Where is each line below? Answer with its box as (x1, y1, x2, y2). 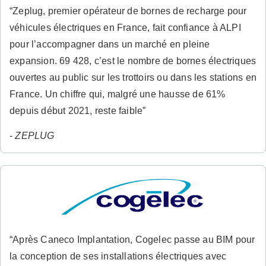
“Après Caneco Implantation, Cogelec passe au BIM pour (9, 234, 255, 245)
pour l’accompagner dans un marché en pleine (9, 39, 210, 49)
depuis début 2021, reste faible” (9, 105, 146, 116)
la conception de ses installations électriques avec (9, 251, 227, 261)
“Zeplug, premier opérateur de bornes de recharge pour (9, 5, 247, 16)
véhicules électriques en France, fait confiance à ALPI (9, 22, 241, 33)
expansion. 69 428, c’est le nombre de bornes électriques (9, 55, 256, 66)
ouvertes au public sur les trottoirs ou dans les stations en (9, 72, 257, 83)
